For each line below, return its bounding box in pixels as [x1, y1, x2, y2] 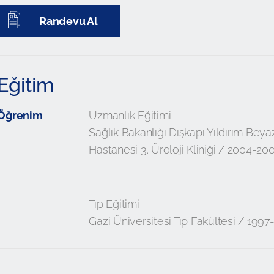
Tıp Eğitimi [89, 198, 139, 210]
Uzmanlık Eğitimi [89, 109, 171, 122]
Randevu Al [37, 15, 98, 28]
